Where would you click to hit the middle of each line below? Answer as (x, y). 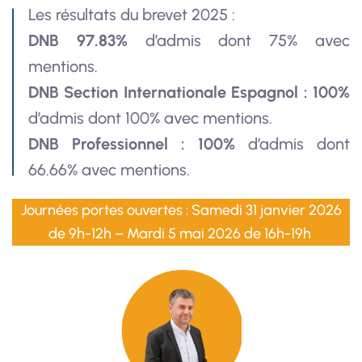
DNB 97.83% (78, 40)
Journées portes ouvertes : (106, 210)
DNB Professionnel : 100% (132, 144)
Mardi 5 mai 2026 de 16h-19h (219, 234)
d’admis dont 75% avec (239, 40)
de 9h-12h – (87, 234)
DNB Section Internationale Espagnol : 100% (189, 92)
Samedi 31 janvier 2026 (266, 210)
